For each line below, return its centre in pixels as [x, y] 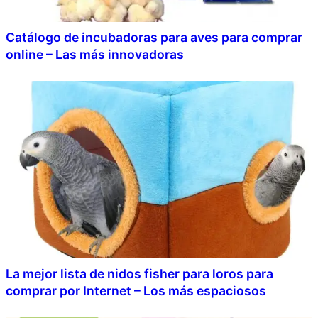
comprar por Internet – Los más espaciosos [136, 290]
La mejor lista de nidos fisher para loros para [139, 273]
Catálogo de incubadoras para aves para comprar [154, 37]
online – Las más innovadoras [95, 54]
